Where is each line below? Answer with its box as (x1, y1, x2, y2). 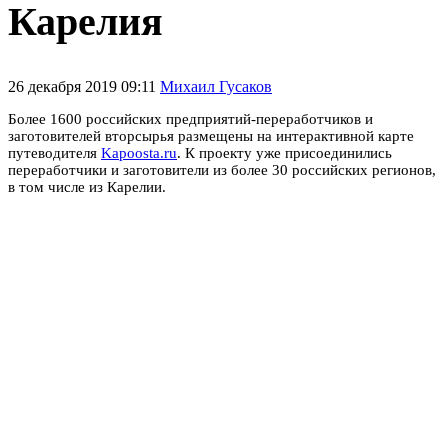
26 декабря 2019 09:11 (8, 77, 160, 95)
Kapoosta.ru (101, 144, 177, 161)
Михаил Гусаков (160, 77, 272, 95)
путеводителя (8, 144, 101, 161)
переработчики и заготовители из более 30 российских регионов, (8, 161, 436, 178)
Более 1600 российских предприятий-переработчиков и (8, 110, 373, 127)
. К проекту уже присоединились (177, 144, 392, 161)
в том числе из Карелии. (8, 178, 166, 195)
